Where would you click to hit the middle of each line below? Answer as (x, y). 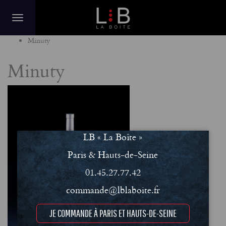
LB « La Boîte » (113, 137)
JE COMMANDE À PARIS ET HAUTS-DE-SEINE (113, 213)
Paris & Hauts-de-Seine (113, 154)
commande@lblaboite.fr (113, 190)
